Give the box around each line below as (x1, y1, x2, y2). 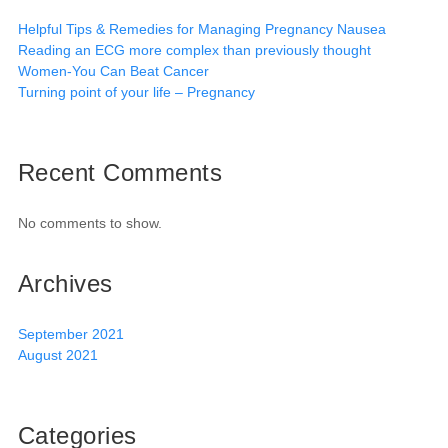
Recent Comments (17, 159, 223, 186)
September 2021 (17, 326, 124, 342)
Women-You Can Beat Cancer (17, 63, 209, 79)
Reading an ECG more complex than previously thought (17, 42, 371, 58)
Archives (17, 270, 113, 297)
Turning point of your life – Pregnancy (17, 84, 255, 100)
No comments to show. (17, 215, 162, 231)
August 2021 (17, 347, 98, 363)
